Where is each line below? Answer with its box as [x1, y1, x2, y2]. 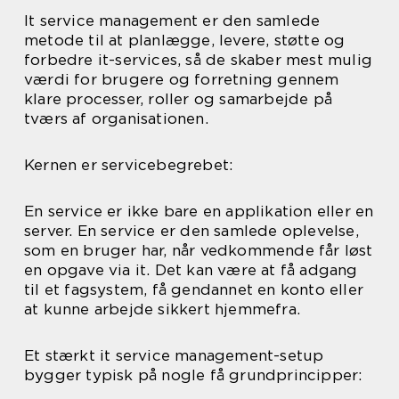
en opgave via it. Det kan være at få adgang [24, 261, 358, 279]
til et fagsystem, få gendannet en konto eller [24, 281, 364, 298]
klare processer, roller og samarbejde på [24, 90, 333, 108]
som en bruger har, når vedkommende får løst [24, 241, 373, 259]
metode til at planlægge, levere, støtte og [24, 31, 346, 49]
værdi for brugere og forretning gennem [24, 70, 339, 88]
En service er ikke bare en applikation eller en [24, 202, 374, 220]
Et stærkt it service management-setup [24, 346, 324, 364]
